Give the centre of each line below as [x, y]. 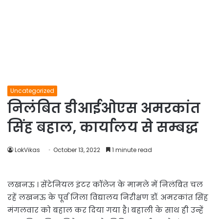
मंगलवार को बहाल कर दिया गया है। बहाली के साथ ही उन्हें [105, 210]
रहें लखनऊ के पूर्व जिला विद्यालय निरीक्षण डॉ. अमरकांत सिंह [108, 197]
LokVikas [27, 150]
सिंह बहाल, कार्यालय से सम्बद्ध [103, 127]
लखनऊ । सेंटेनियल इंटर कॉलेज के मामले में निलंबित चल [105, 184]
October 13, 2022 [77, 150]
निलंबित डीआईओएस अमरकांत [104, 108]
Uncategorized [32, 90]
